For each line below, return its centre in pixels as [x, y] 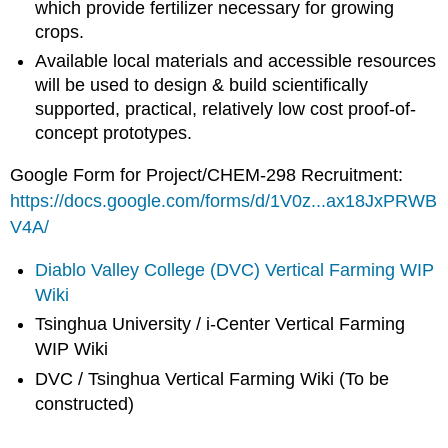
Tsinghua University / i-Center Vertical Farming [220, 324]
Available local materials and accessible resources [236, 60]
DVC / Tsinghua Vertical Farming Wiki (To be [212, 378]
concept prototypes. [114, 132]
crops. [60, 32]
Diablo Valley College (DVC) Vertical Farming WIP [235, 270]
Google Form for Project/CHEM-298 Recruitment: [207, 175]
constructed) [85, 403]
